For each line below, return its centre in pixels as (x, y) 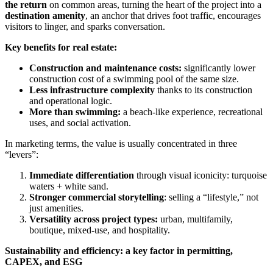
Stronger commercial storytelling (97, 197)
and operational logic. (71, 101)
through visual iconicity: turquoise (200, 175)
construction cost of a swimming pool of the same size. (134, 79)
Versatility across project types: (95, 219)
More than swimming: (76, 112)
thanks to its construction (204, 90)
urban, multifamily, (197, 219)
